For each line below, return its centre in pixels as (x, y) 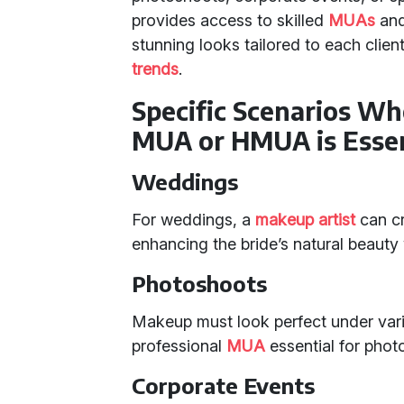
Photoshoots (200, 283)
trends (156, 69)
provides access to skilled (230, 20)
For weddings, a (194, 220)
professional (179, 346)
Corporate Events (224, 385)
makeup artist (306, 220)
